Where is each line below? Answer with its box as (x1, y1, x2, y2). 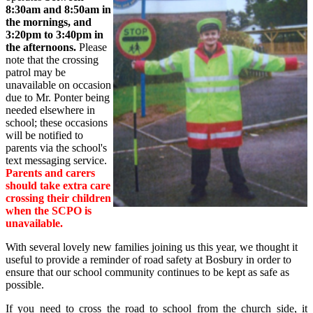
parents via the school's (6, 141, 107, 154)
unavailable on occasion (6, 78, 111, 91)
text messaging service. (6, 154, 107, 166)
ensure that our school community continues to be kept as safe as (6, 265, 289, 278)
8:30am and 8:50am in (6, 3, 111, 15)
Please (76, 41, 107, 53)
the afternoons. (6, 41, 76, 53)
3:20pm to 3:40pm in (6, 28, 103, 41)
